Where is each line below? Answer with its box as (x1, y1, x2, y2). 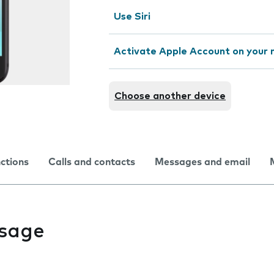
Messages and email (155, 157, 250, 167)
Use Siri (114, 12, 150, 21)
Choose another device (114, 91, 226, 101)
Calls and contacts (48, 157, 135, 167)
